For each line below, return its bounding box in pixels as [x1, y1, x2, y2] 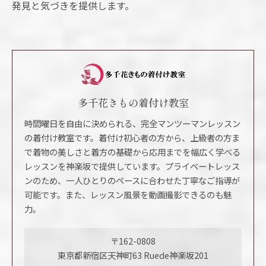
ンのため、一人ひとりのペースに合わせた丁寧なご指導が [24, 173, 240, 186]
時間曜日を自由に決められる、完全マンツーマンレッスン [24, 116, 240, 129]
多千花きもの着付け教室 [77, 94, 189, 110]
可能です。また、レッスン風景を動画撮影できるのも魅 [24, 188, 232, 201]
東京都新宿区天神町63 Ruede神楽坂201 [58, 248, 208, 261]
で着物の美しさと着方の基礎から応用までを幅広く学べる [24, 145, 240, 158]
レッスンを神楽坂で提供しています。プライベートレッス [24, 159, 240, 172]
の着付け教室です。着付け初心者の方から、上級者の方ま [24, 131, 240, 144]
